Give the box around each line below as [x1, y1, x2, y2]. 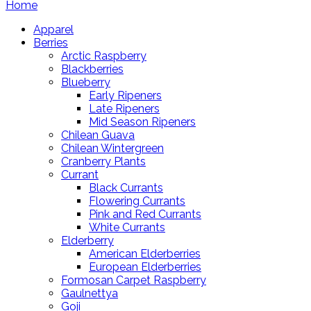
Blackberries [61, 62, 124, 76]
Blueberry [61, 76, 110, 89]
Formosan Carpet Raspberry [61, 274, 206, 287]
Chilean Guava [61, 128, 135, 142]
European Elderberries [89, 260, 201, 274]
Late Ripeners [89, 102, 160, 115]
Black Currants [89, 181, 163, 194]
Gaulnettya [61, 287, 118, 300]
